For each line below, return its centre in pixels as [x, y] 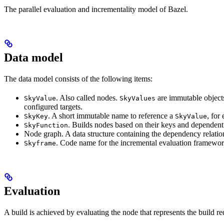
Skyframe [40, 143]
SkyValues [137, 98]
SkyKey [36, 116]
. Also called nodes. [88, 97]
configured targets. [53, 106]
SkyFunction [46, 125]
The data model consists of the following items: [78, 78]
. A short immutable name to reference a [111, 115]
